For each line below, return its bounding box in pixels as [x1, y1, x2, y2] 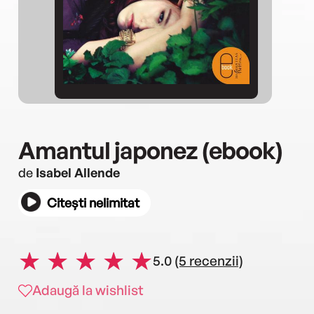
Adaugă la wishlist [32, 282, 144, 299]
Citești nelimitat [47, 195, 139, 211]
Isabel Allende [36, 165, 120, 181]
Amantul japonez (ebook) [18, 135, 282, 165]
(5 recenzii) [175, 252, 243, 269]
